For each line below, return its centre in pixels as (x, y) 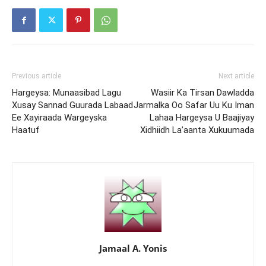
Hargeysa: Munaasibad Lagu (66, 93)
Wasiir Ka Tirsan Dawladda (202, 93)
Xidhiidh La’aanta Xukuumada (197, 130)
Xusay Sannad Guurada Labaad (72, 105)
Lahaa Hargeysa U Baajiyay (202, 118)
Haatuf (26, 130)
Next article (236, 76)
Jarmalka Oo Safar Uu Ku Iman (194, 105)
